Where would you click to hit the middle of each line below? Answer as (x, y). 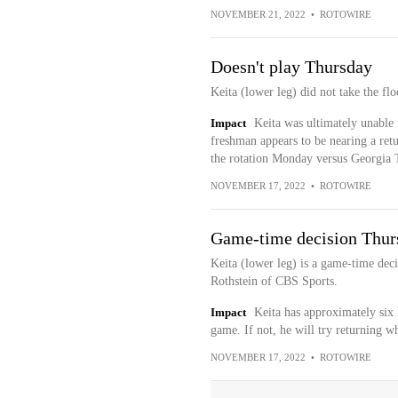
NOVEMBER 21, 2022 (258, 14)
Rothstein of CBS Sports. (274, 281)
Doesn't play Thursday (291, 67)
